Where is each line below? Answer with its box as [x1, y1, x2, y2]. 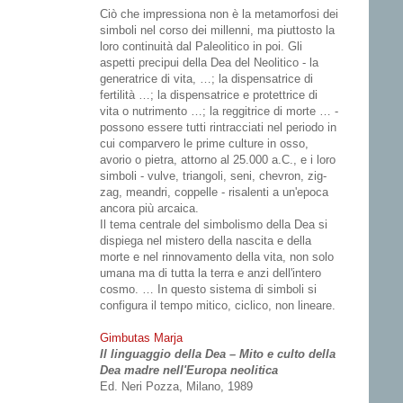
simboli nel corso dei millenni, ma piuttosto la [100, 23, 335, 38]
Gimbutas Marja [100, 331, 183, 345]
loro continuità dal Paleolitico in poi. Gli [100, 40, 302, 54]
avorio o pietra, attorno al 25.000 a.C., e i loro [100, 153, 336, 167]
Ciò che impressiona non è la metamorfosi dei [100, 7, 338, 22]
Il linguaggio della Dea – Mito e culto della [100, 347, 336, 362]
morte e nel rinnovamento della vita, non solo [100, 250, 334, 264]
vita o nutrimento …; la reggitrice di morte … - [100, 104, 338, 119]
